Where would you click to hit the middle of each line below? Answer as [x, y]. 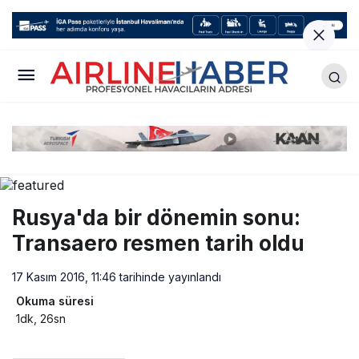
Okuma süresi [55, 301]
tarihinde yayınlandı [169, 276]
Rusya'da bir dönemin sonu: [156, 217]
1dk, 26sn [41, 318]
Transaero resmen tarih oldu [158, 243]
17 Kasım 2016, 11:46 [64, 276]
